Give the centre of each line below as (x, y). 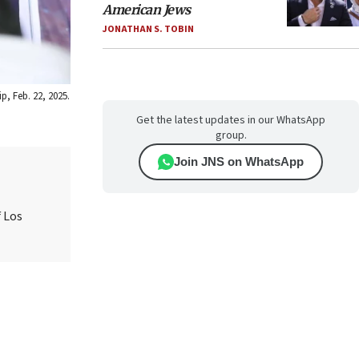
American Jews (147, 10)
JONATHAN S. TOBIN (148, 29)
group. (231, 135)
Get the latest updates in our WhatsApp (231, 120)
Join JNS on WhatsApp (239, 161)
